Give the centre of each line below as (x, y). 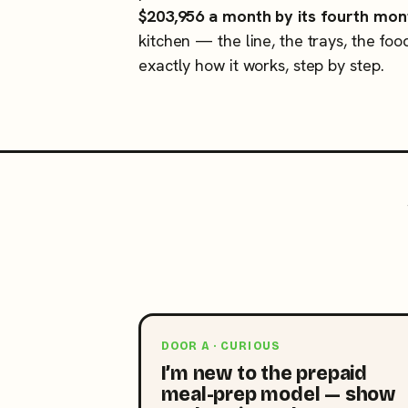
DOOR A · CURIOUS (220, 346)
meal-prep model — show (278, 394)
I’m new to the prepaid (264, 373)
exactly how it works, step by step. (261, 65)
